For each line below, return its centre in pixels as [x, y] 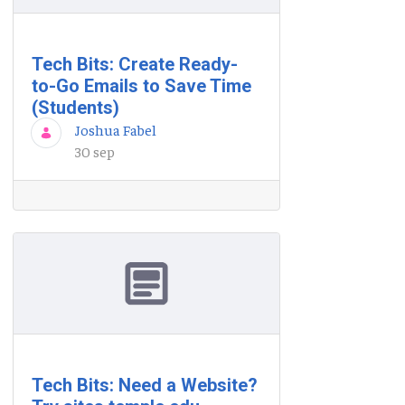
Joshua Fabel [116, 130]
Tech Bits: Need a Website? [145, 385]
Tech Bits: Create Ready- [135, 65]
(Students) [75, 108]
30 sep [95, 151]
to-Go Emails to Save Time [141, 86]
